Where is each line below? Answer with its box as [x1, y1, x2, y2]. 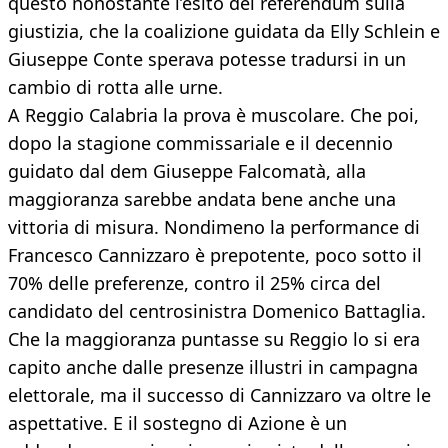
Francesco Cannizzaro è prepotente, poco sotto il [8, 243, 422, 268]
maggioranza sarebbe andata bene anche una [8, 187, 396, 212]
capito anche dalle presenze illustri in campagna [8, 355, 418, 380]
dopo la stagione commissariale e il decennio [8, 131, 393, 156]
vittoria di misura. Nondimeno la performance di [8, 215, 420, 240]
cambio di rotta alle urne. [8, 75, 223, 100]
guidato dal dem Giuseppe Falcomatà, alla [8, 159, 366, 184]
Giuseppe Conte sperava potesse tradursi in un [8, 47, 406, 72]
